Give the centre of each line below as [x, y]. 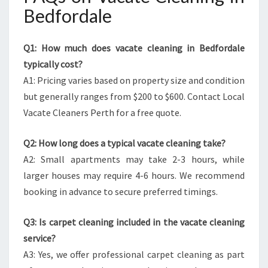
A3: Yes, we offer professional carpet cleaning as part [134, 254]
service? [39, 238]
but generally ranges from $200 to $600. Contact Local [134, 96]
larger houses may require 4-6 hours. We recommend [134, 175]
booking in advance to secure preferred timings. [121, 191]
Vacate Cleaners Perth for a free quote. [102, 112]
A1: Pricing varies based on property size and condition [134, 80]
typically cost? [53, 64]
